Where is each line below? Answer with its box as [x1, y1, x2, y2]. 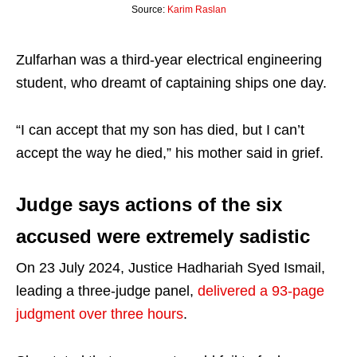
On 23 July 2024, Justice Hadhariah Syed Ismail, [16, 259, 325, 276]
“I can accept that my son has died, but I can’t [16, 121, 304, 138]
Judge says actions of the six [16, 193, 282, 215]
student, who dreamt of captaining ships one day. [16, 74, 327, 91]
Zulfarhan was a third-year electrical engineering [16, 51, 322, 68]
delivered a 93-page [198, 282, 324, 299]
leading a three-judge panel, [16, 282, 198, 299]
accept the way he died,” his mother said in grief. [16, 144, 324, 161]
